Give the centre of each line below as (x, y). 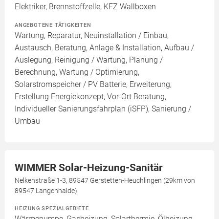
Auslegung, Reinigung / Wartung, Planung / (89, 60)
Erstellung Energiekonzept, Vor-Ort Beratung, (90, 97)
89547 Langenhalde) (46, 191)
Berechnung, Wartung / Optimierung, (77, 72)
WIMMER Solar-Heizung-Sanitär (89, 168)
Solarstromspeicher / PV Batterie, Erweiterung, (93, 84)
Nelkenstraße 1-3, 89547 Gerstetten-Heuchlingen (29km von (105, 180)
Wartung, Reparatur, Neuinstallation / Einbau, (92, 35)
